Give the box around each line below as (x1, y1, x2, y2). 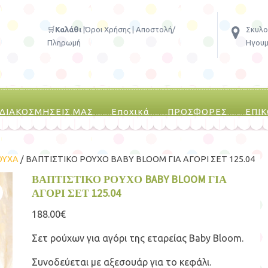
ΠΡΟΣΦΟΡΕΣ (167, 106, 227, 117)
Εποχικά (111, 106, 150, 117)
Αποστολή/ (136, 25, 175, 33)
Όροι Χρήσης (85, 25, 130, 33)
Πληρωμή (47, 38, 81, 47)
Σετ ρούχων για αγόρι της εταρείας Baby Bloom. (31, 233, 243, 244)
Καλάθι (55, 25, 81, 33)
